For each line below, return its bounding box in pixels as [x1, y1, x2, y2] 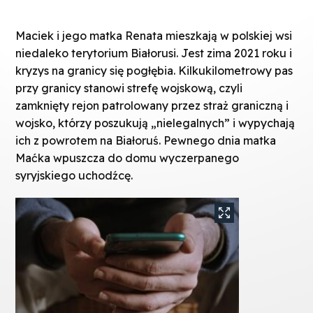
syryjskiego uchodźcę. [15, 168, 133, 183]
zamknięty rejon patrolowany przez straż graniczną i [15, 99, 289, 113]
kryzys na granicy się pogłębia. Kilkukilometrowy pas [15, 64, 293, 78]
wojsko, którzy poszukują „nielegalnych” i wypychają [15, 116, 296, 131]
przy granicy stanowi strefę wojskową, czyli [15, 81, 243, 96]
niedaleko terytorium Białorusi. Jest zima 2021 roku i [15, 46, 293, 61]
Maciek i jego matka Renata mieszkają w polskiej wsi [15, 29, 293, 43]
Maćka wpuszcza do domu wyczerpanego [15, 151, 240, 166]
